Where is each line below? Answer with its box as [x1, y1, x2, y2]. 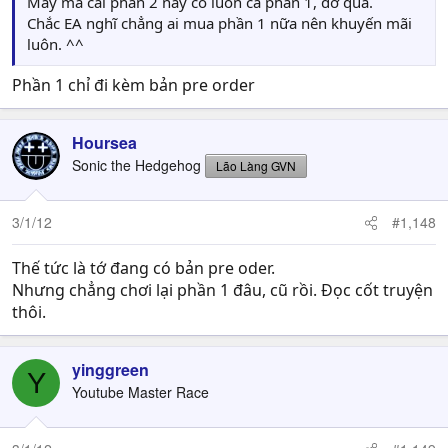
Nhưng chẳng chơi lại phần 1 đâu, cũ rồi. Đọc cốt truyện [12, 279, 433, 301]
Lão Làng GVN [216, 157, 296, 174]
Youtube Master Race [72, 382, 209, 402]
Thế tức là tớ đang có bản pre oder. [12, 257, 275, 279]
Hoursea [72, 131, 137, 154]
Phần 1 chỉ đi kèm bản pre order [12, 74, 255, 96]
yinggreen [72, 358, 149, 381]
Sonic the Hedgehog [72, 155, 201, 175]
